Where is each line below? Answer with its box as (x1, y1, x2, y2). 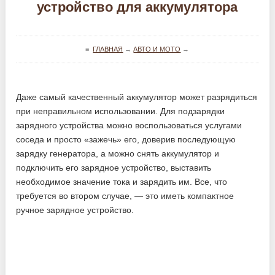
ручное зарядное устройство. (16, 205, 134, 215)
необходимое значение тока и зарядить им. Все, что (16, 177, 228, 187)
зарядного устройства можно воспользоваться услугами (16, 120, 242, 130)
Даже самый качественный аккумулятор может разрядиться (16, 92, 258, 102)
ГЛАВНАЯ (93, 45, 123, 53)
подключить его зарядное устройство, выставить (16, 163, 212, 172)
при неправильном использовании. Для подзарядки (16, 106, 225, 116)
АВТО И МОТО (133, 45, 181, 53)
